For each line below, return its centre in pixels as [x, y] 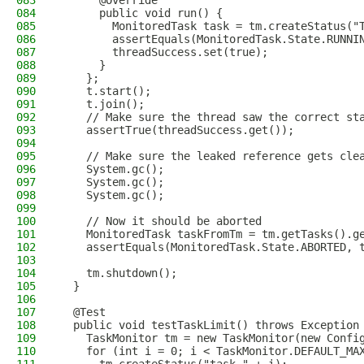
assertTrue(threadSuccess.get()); [177, 130]
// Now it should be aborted [161, 221]
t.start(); [106, 91]
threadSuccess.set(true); [164, 52]
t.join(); [102, 104]
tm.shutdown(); [119, 273]
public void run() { [141, 13]
